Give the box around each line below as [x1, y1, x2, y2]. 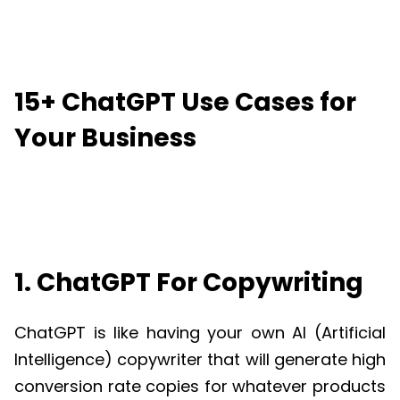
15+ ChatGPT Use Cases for [14, 85, 356, 121]
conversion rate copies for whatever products [14, 375, 386, 398]
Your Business [14, 121, 196, 156]
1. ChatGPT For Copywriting [14, 265, 363, 301]
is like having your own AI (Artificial [86, 321, 386, 345]
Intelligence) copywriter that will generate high [14, 348, 386, 371]
